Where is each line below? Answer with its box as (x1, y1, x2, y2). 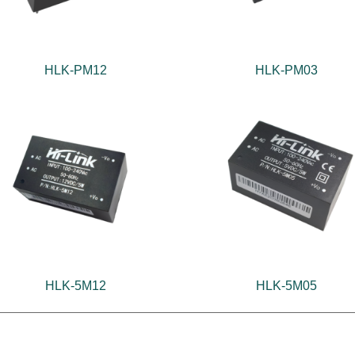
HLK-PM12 (44, 63, 107, 78)
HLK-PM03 (255, 63, 319, 78)
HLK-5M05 (256, 278, 318, 292)
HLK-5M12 (44, 278, 106, 292)
